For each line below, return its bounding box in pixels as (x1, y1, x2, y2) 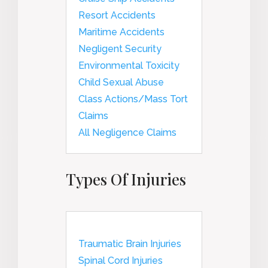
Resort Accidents (78, 9, 156, 21)
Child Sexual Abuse (78, 76, 164, 88)
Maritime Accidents (78, 26, 165, 38)
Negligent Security (78, 42, 162, 54)
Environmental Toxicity (78, 59, 179, 71)
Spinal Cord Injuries (78, 254, 163, 266)
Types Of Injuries (66, 168, 186, 190)
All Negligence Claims (78, 126, 176, 138)
